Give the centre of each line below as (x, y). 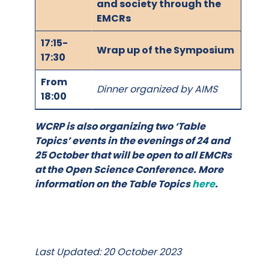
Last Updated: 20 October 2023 (108, 252)
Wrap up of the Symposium (165, 50)
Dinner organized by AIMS (157, 89)
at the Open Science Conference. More (129, 169)
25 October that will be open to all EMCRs (133, 155)
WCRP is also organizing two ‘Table (120, 126)
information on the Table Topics (113, 184)
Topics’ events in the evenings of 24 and (132, 141)
